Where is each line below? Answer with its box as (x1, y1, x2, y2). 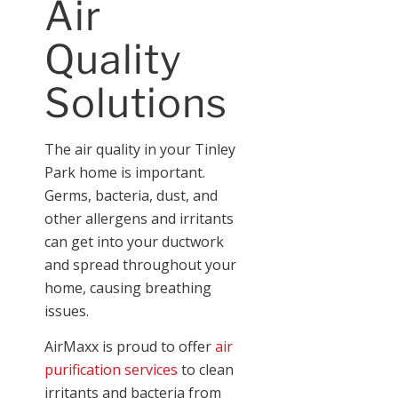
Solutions (44, 79, 227, 128)
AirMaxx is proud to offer (44, 336, 215, 356)
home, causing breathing (44, 278, 211, 298)
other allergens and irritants (44, 209, 234, 229)
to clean (178, 359, 234, 379)
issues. (44, 301, 89, 322)
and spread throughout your (44, 255, 236, 275)
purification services (44, 359, 178, 379)
